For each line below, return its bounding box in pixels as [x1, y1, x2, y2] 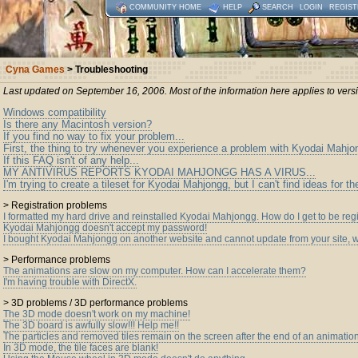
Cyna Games [6, 64, 65, 75]
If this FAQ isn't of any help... [3, 154, 139, 166]
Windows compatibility [3, 106, 106, 118]
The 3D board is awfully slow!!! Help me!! [3, 320, 179, 331]
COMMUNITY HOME [129, 3, 201, 11]
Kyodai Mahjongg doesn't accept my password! [3, 222, 207, 233]
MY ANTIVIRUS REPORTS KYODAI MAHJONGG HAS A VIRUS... [3, 166, 316, 178]
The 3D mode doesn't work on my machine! [3, 308, 190, 320]
